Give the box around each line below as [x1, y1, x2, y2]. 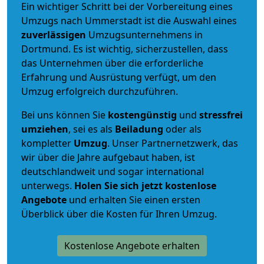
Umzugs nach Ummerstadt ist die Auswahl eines [21, 14, 237, 27]
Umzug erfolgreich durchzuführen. [21, 84, 178, 98]
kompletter [21, 136, 74, 150]
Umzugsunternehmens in [88, 28, 203, 41]
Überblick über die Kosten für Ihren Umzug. [21, 207, 217, 220]
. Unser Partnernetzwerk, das [107, 136, 238, 150]
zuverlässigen [21, 28, 88, 41]
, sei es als [68, 122, 115, 136]
